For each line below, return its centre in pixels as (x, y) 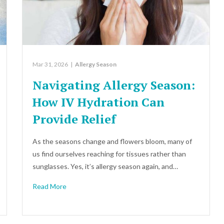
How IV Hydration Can (99, 102)
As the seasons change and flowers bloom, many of (112, 141)
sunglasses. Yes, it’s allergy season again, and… (105, 166)
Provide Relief (74, 119)
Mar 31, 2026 (50, 64)
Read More (50, 186)
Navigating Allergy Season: (114, 85)
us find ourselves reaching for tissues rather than (109, 153)
